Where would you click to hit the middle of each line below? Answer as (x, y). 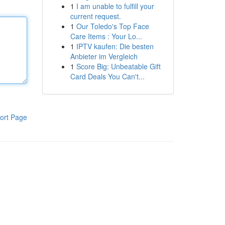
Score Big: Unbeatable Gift (118, 66)
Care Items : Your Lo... (106, 36)
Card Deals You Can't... (107, 76)
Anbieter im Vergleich (104, 56)
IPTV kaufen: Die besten (115, 46)
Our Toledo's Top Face (113, 26)
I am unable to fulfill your (115, 6)
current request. (95, 16)
